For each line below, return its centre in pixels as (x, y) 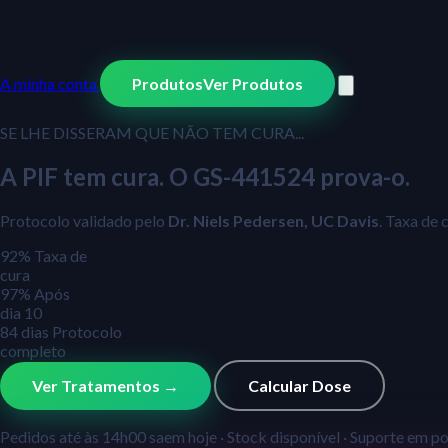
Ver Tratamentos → (105, 385)
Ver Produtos (253, 83)
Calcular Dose (299, 385)
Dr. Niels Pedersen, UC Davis (273, 220)
